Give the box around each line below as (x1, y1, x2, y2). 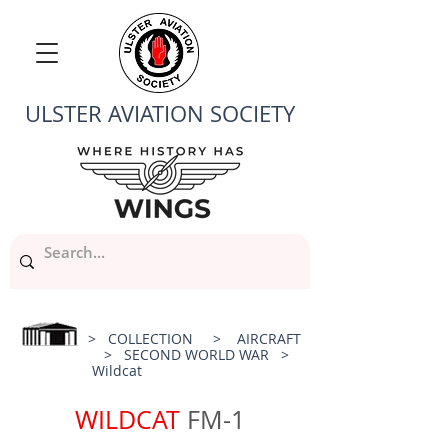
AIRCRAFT (237, 329, 305, 348)
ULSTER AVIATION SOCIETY (25, 99, 295, 128)
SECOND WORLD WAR (124, 345, 281, 364)
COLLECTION (108, 329, 193, 348)
